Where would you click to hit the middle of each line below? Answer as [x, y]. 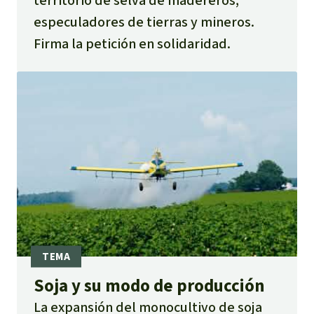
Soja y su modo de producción [149, 285]
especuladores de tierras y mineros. [144, 22]
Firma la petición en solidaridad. [132, 44]
